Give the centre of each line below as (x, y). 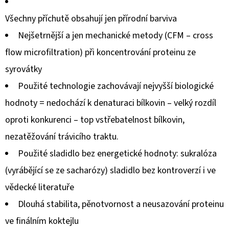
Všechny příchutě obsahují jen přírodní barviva (91, 18)
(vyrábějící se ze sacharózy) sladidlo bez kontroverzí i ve (110, 170)
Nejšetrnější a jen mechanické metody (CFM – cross (116, 35)
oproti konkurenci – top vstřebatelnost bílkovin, (95, 120)
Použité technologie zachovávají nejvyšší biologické (116, 86)
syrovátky (24, 69)
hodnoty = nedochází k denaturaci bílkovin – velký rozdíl (111, 103)
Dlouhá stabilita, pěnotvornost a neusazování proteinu (121, 204)
